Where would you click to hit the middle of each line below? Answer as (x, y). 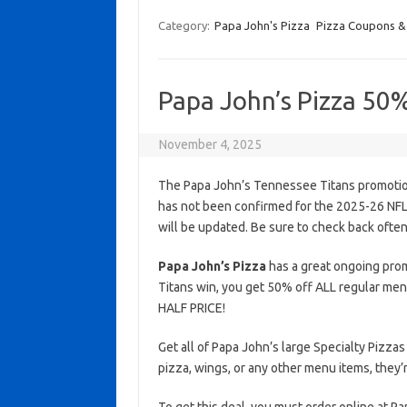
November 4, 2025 (211, 144)
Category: (185, 25)
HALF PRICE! (191, 308)
